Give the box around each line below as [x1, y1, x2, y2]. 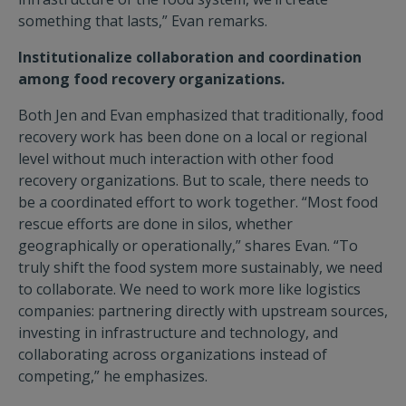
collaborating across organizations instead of [18, 344, 327, 364]
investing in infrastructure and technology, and [18, 323, 338, 343]
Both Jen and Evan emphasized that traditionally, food [18, 105, 383, 125]
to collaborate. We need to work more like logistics [18, 279, 361, 299]
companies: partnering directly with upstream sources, [18, 301, 388, 321]
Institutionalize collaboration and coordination [18, 47, 362, 67]
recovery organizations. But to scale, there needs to [18, 170, 369, 190]
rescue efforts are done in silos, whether [18, 214, 293, 234]
